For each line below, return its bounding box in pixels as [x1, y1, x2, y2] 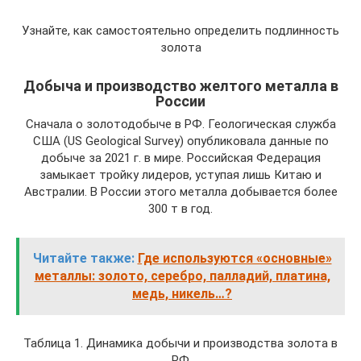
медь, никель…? [132, 286, 232, 301]
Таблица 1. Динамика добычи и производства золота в [23, 336, 338, 351]
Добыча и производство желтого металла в [23, 77, 338, 94]
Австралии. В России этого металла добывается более [23, 185, 338, 199]
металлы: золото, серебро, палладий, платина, [34, 268, 330, 284]
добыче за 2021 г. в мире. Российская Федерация [40, 151, 321, 165]
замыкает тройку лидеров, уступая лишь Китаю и [39, 168, 322, 182]
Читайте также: [32, 251, 135, 266]
